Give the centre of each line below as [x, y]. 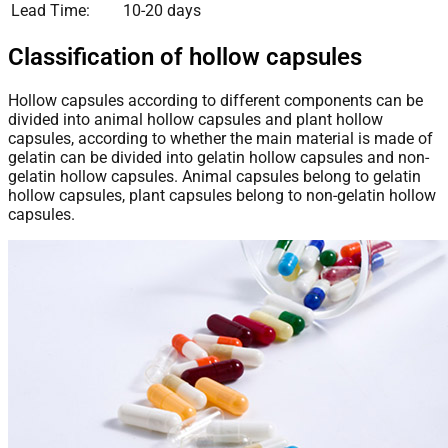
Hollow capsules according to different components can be [215, 100]
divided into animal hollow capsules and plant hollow [195, 119]
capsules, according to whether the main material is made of [220, 138]
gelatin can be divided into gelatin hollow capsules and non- [218, 157]
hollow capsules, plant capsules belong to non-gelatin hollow [222, 195]
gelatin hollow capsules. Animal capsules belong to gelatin [214, 176]
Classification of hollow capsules [185, 56]
